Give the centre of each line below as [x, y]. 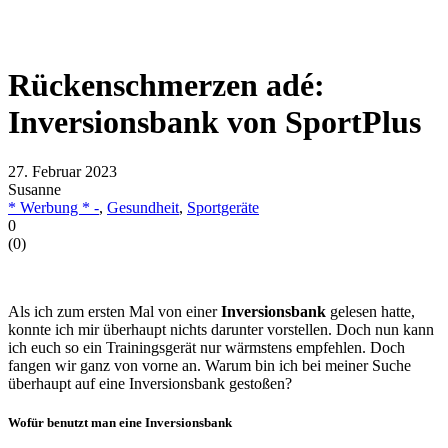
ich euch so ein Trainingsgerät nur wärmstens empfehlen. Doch [206, 347]
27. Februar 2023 [62, 171]
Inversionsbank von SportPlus [214, 122]
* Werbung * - [53, 207]
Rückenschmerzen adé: [166, 85]
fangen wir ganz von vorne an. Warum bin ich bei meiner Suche [209, 365]
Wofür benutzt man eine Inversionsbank [120, 423]
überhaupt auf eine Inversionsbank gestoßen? [150, 383]
